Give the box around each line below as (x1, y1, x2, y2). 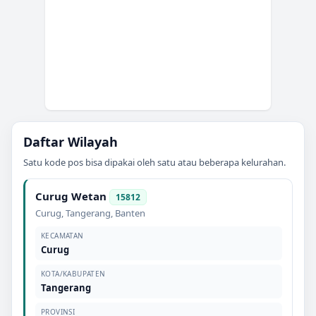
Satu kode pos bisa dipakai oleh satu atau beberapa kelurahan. (23, 155, 286, 169)
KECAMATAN (41, 230, 84, 241)
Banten (115, 206, 145, 219)
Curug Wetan (35, 188, 107, 203)
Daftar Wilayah (23, 133, 118, 150)
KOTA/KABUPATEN (41, 268, 106, 279)
